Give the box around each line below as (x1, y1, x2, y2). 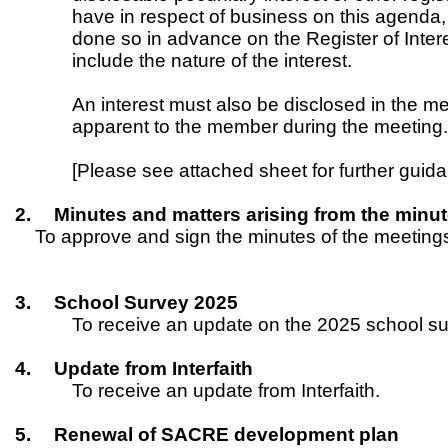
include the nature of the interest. (72, 50, 353, 71)
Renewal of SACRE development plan (53, 424, 399, 445)
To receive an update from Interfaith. (72, 380, 381, 401)
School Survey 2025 (53, 292, 238, 313)
